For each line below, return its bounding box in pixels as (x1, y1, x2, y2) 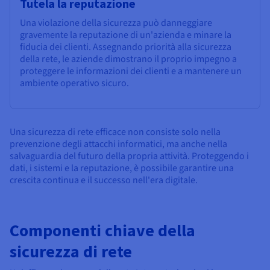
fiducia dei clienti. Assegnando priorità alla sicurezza (20, 40, 231, 54)
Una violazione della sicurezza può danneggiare (20, 16, 212, 30)
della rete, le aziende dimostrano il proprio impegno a (20, 52, 237, 66)
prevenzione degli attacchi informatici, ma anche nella (10, 137, 227, 151)
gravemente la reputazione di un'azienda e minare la (20, 28, 231, 42)
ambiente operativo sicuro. (20, 77, 129, 90)
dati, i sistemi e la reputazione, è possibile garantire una (10, 162, 234, 175)
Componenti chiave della (10, 219, 195, 242)
